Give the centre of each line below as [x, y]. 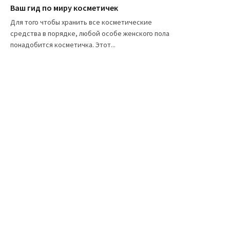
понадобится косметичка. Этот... [63, 45]
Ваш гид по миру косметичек [64, 8]
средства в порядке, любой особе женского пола [90, 34]
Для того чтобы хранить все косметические [81, 22]
